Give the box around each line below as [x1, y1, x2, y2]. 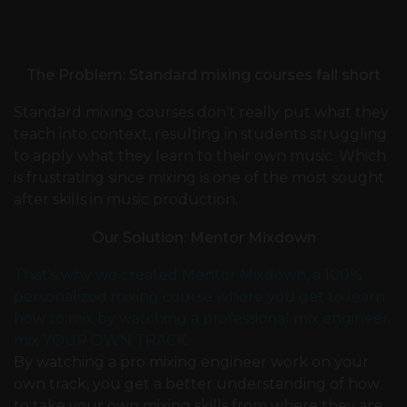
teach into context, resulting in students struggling [14, 125, 387, 144]
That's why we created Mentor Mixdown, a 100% [14, 266, 362, 284]
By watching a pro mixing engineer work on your [14, 353, 369, 372]
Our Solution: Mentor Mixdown [91, 229, 316, 247]
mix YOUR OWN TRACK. [14, 332, 189, 350]
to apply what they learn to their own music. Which [14, 147, 386, 165]
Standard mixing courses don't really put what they [14, 104, 389, 122]
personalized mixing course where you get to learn [14, 288, 385, 306]
